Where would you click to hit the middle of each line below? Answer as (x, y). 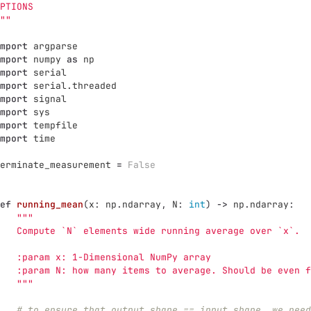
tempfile (56, 125)
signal (50, 99)
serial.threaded (75, 86)
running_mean (50, 204)
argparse (56, 46)
